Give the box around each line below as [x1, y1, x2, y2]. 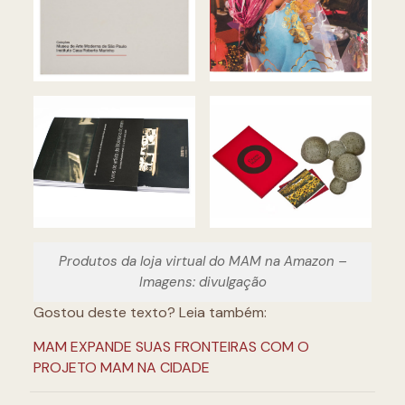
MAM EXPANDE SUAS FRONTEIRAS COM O [33, 336, 309, 356]
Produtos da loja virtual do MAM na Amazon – [58, 251, 347, 270]
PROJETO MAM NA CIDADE [33, 357, 210, 377]
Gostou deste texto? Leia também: [33, 302, 267, 322]
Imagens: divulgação [138, 272, 267, 291]
